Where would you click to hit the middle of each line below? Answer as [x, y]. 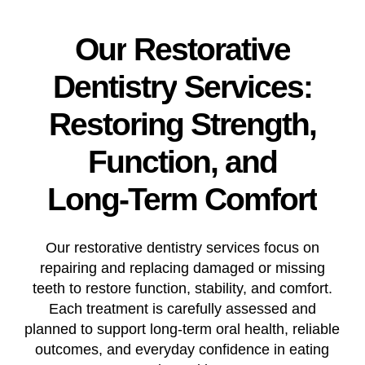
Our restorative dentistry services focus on [182, 248]
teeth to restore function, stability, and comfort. [182, 289]
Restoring [116, 125]
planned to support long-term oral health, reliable [182, 330]
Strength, [253, 125]
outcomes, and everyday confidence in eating [182, 350]
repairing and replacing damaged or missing [182, 268]
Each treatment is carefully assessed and [182, 309]
